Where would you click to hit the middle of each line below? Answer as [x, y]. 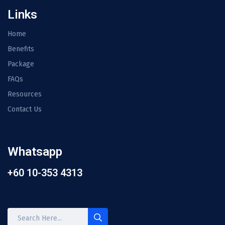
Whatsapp [35, 152]
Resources [25, 94]
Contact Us [25, 109]
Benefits [21, 49]
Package [21, 64]
